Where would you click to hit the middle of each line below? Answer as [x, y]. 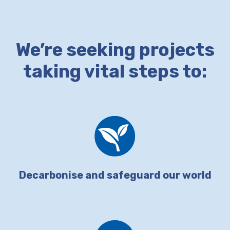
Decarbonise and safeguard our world [115, 175]
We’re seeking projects [115, 50]
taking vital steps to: [115, 72]
